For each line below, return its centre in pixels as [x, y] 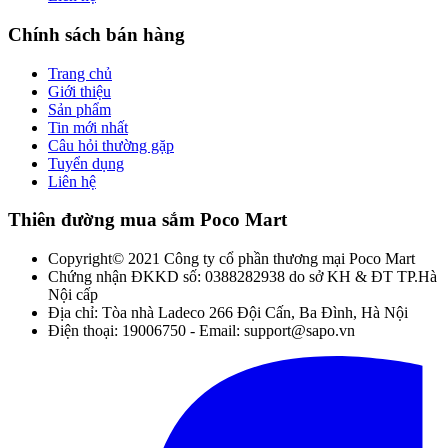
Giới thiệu [79, 91]
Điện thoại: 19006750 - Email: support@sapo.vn [201, 331]
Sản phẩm [79, 109]
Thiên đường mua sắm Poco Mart [147, 220]
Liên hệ [72, 181]
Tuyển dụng [86, 163]
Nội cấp [73, 295]
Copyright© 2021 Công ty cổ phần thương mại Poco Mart [231, 259]
